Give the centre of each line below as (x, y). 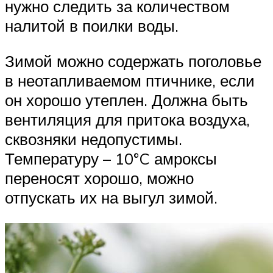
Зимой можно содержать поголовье (133, 61)
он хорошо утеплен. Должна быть (126, 100)
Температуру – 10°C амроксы (111, 159)
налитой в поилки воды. (92, 26)
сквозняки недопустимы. (94, 139)
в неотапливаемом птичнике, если (130, 81)
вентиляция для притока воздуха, (127, 120)
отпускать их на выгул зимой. (111, 198)
